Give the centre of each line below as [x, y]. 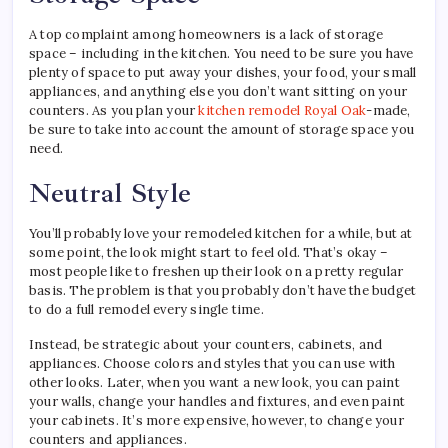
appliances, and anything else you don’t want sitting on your [218, 92]
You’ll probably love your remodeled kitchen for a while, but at [221, 234]
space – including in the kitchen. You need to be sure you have [221, 54]
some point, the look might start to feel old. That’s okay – [208, 253]
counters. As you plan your [114, 111]
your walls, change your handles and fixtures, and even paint [217, 402]
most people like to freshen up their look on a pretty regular [216, 272]
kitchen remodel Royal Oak [282, 111]
